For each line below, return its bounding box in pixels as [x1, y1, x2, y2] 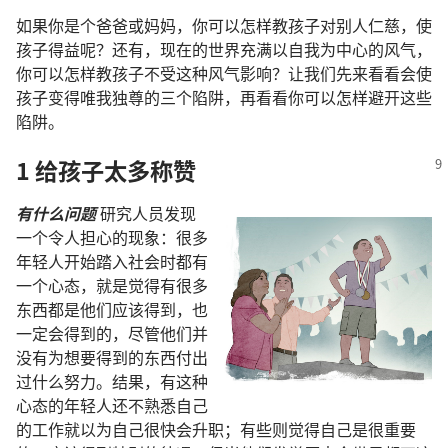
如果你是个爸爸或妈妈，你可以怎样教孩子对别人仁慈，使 [16, 13, 432, 37]
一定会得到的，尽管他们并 [16, 321, 208, 346]
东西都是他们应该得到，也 [16, 297, 208, 322]
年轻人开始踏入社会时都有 [16, 249, 208, 274]
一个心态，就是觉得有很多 [16, 273, 208, 298]
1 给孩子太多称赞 [16, 153, 196, 188]
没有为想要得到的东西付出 [16, 345, 208, 370]
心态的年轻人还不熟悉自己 [16, 393, 208, 418]
